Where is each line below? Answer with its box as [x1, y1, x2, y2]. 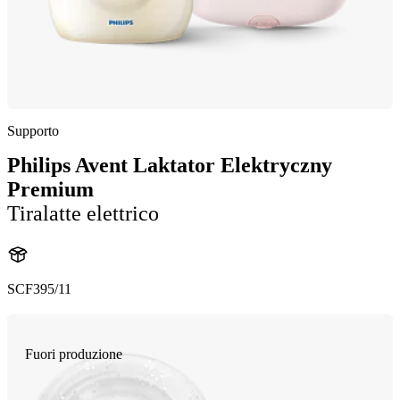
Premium [7, 178, 94, 201]
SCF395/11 [7, 280, 71, 296]
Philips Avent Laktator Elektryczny [7, 154, 332, 177]
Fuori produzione [25, 346, 122, 362]
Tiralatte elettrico [7, 202, 159, 225]
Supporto [7, 123, 59, 138]
